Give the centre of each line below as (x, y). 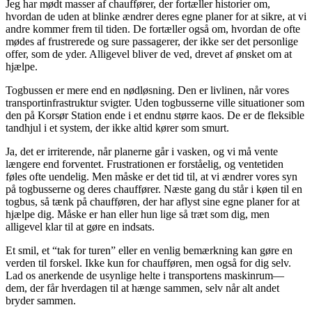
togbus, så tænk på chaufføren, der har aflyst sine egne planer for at (153, 201)
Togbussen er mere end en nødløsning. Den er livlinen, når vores (147, 90)
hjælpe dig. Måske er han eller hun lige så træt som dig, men (138, 214)
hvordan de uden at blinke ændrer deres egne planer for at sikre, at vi (156, 16)
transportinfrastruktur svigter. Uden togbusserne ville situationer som (155, 102)
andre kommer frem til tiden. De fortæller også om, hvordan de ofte (153, 29)
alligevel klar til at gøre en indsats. (80, 226)
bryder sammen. (41, 300)
